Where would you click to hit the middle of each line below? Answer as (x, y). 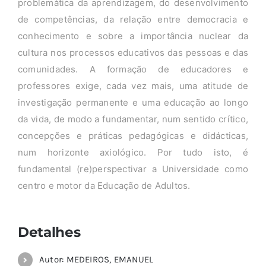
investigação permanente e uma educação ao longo (133, 103)
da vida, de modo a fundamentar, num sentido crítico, (133, 119)
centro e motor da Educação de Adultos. (104, 186)
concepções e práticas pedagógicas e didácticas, (133, 136)
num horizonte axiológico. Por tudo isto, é (133, 153)
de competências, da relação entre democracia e (133, 20)
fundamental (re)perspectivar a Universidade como (133, 169)
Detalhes (49, 232)
